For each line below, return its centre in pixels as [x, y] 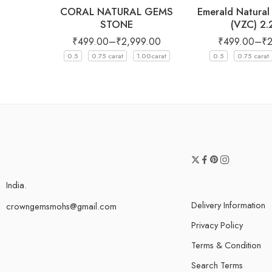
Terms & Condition [226, 245]
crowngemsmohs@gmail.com [61, 206]
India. [16, 185]
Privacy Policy [217, 225]
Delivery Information [228, 205]
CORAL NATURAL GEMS [117, 11]
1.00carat [151, 56]
